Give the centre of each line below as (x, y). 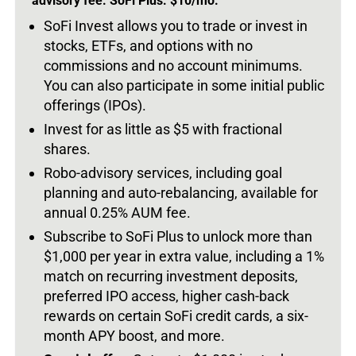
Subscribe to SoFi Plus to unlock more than (178, 236)
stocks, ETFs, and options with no (148, 45)
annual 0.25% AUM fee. (117, 212)
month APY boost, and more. (134, 335)
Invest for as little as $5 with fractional (163, 129)
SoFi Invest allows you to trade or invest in (176, 25)
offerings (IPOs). (95, 105)
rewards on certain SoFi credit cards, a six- (176, 315)
